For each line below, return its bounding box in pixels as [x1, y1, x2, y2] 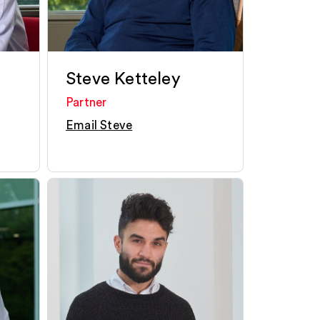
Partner [66, 96, 107, 109]
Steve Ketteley [66, 71, 181, 88]
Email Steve [66, 119, 133, 131]
